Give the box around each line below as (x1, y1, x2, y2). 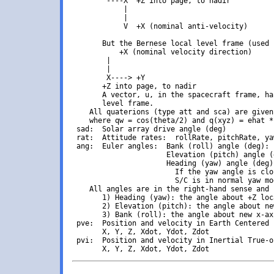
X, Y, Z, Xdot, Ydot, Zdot (72, 228, 209, 236)
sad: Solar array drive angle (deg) (72, 125, 226, 133)
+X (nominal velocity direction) (72, 48, 252, 56)
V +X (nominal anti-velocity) (72, 22, 248, 31)
